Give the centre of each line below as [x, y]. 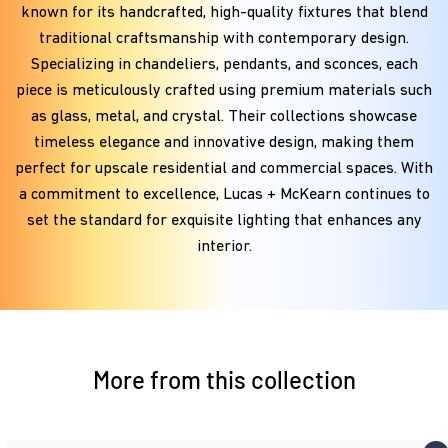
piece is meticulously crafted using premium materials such [224, 90]
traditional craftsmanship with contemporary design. [224, 38]
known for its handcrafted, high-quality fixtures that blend [224, 12]
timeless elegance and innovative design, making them [224, 142]
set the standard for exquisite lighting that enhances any [224, 220]
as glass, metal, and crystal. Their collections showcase [224, 116]
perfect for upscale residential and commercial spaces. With [224, 168]
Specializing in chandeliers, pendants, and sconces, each [224, 64]
